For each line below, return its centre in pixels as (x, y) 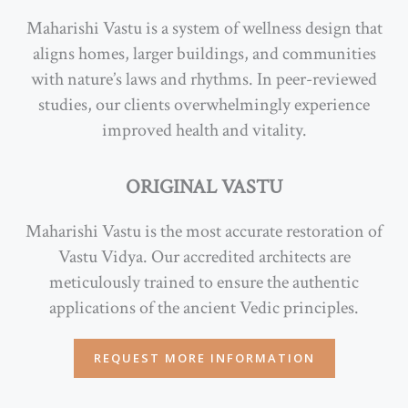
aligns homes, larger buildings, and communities (204, 54)
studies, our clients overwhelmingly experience (204, 105)
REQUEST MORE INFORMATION (204, 358)
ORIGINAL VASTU (204, 187)
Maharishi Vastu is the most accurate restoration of (204, 231)
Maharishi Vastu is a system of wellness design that (204, 28)
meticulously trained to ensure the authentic (204, 282)
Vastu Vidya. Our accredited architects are (204, 257)
